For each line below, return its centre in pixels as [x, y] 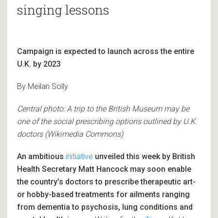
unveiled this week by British [144, 156]
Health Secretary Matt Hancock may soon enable [104, 169]
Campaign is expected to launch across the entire [106, 51]
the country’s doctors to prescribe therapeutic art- [106, 182]
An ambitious [41, 156]
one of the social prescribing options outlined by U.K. [107, 121]
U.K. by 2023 [39, 64]
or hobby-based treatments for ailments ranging [103, 194]
